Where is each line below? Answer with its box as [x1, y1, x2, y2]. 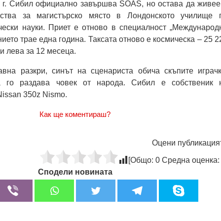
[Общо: [128, 156, 155, 164]
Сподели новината [37, 168, 112, 176]
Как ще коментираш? [39, 110, 110, 118]
